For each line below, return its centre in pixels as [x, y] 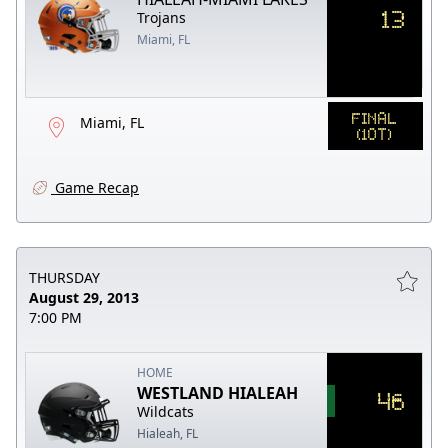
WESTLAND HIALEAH [218, 392]
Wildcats [166, 411]
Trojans [162, 17]
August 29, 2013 [84, 297]
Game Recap [95, 187]
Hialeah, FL [168, 433]
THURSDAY [64, 277]
